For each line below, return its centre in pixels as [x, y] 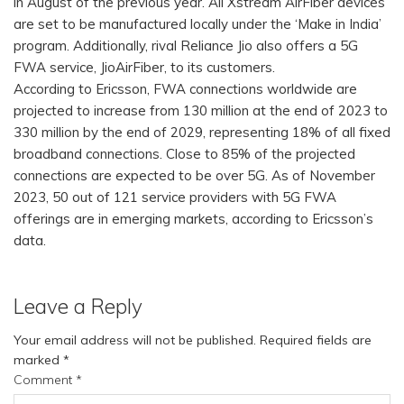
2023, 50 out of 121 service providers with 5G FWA [175, 197]
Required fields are [316, 340]
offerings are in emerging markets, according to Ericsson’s [193, 219]
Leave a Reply [78, 307]
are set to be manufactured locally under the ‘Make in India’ [197, 24]
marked [38, 360]
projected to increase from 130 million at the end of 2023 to [201, 111]
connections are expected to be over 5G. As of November [194, 176]
